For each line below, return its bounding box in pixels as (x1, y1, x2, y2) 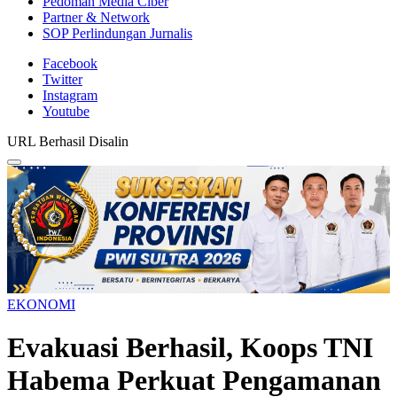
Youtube (43, 104, 90, 119)
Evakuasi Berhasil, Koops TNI (7, 331, 373, 364)
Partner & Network (43, 10, 150, 25)
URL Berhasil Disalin (7, 134, 128, 149)
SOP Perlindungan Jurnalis (43, 26, 192, 41)
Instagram (43, 88, 97, 103)
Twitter (43, 72, 82, 87)
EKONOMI (7, 296, 75, 312)
